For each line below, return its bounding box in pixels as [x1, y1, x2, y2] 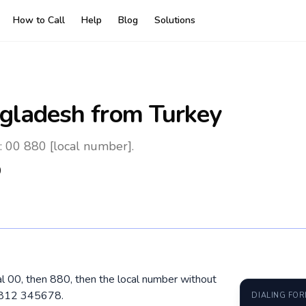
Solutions [154, 14, 195, 27]
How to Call [13, 14, 65, 27]
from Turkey [85, 98, 222, 131]
